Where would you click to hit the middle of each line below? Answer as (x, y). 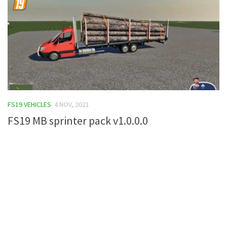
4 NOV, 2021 (72, 104)
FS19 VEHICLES (29, 104)
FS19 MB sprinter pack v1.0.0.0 (78, 120)
